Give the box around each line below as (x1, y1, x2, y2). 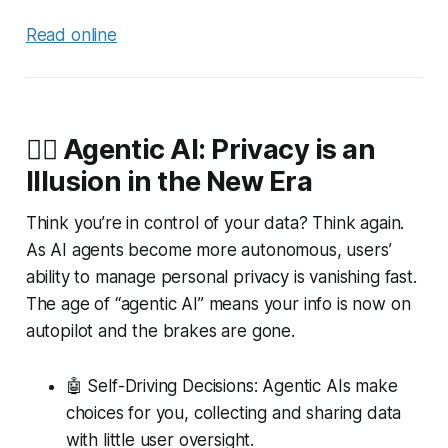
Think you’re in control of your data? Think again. (25, 212, 405, 233)
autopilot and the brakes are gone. (25, 320, 295, 341)
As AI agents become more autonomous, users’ (25, 239, 392, 260)
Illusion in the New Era (25, 164, 313, 198)
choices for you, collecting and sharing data (65, 402, 402, 423)
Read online (25, 24, 117, 45)
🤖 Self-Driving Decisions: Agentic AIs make (65, 375, 398, 396)
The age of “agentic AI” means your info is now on (25, 293, 411, 314)
